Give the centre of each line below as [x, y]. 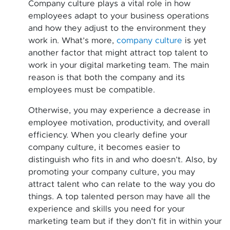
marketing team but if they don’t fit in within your [125, 221]
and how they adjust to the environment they [117, 28]
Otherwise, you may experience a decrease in [119, 110]
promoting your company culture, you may [112, 172]
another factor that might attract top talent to [118, 53]
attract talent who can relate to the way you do [122, 184]
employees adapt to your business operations [119, 16]
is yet [194, 40]
